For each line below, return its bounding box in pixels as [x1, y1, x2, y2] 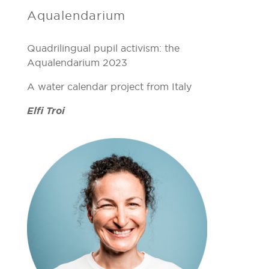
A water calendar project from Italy [26, 80, 192, 92]
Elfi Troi [26, 104, 65, 117]
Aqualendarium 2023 [26, 56, 127, 68]
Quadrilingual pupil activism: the [26, 41, 180, 54]
